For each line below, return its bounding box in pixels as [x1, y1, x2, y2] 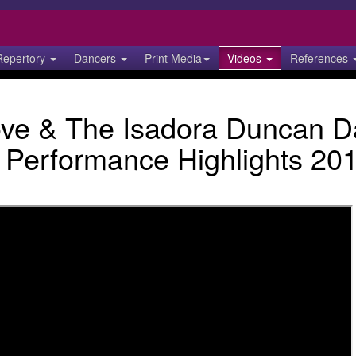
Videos [227, 50, 265, 66]
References [290, 50, 351, 66]
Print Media [145, 50, 202, 66]
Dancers [74, 50, 119, 66]
